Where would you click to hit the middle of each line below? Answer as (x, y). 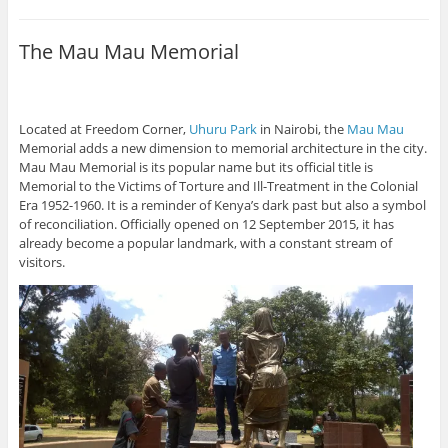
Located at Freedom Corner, (103, 129)
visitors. (41, 262)
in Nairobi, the (301, 129)
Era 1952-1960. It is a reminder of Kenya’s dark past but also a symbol (222, 205)
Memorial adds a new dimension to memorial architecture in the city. (222, 148)
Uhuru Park (222, 129)
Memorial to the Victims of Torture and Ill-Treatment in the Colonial (218, 186)
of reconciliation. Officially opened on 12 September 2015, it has (206, 224)
